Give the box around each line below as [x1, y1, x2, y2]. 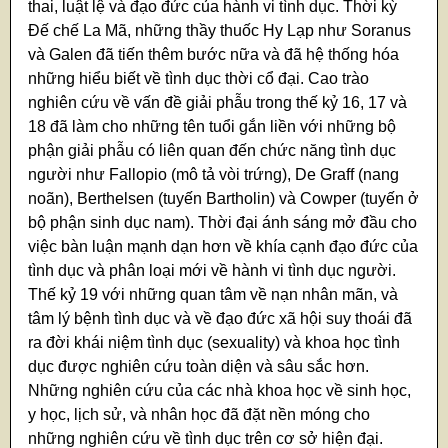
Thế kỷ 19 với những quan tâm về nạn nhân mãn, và [28, 286, 399, 304]
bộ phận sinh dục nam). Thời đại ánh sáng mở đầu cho [28, 214, 418, 232]
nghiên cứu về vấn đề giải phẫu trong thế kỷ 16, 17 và [28, 94, 408, 112]
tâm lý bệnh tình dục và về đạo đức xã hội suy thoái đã [28, 310, 413, 328]
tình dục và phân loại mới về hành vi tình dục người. [28, 262, 397, 280]
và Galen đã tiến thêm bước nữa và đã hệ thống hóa [28, 46, 400, 64]
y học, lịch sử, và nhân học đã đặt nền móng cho [28, 406, 371, 424]
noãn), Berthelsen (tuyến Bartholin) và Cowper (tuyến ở [28, 190, 420, 208]
